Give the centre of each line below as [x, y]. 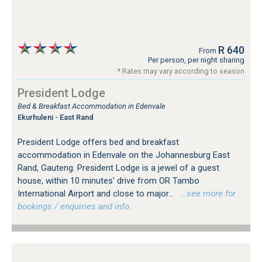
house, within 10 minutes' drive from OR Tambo [108, 180]
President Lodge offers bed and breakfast [98, 142]
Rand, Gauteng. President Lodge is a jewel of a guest [118, 168]
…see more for [206, 193]
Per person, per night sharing [196, 60]
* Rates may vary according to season [181, 71]
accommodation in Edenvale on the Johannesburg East [124, 155]
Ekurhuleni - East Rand [56, 117]
